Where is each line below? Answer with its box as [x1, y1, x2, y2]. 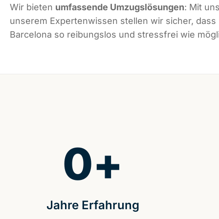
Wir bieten [10, 2, 55, 13]
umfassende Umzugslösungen [55, 2, 184, 13]
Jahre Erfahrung [46, 198, 139, 213]
